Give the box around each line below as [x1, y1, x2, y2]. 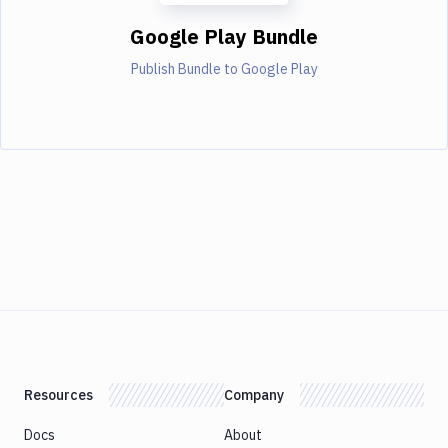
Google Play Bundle [130, 22, 318, 50]
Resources [24, 385, 93, 404]
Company [224, 385, 284, 404]
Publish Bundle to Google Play [130, 59, 318, 78]
